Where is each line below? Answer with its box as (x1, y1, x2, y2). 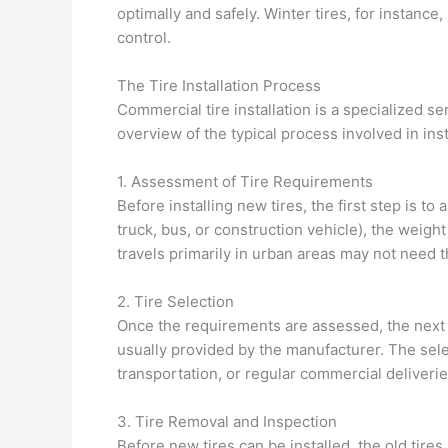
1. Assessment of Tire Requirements (117, 172, 373, 191)
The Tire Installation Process (117, 76, 321, 95)
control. (117, 28, 171, 47)
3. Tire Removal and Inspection (117, 412, 337, 431)
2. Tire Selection (117, 292, 234, 311)
